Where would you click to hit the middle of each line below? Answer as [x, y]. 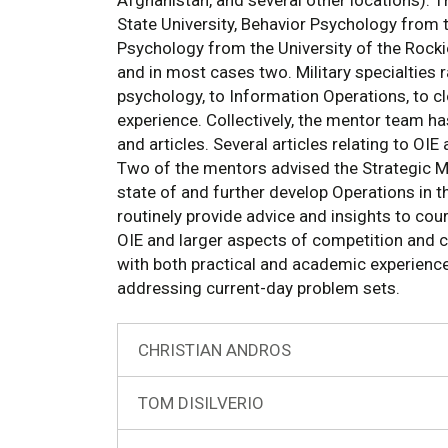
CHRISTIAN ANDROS [214, 350]
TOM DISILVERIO [201, 403]
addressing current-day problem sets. [258, 288]
